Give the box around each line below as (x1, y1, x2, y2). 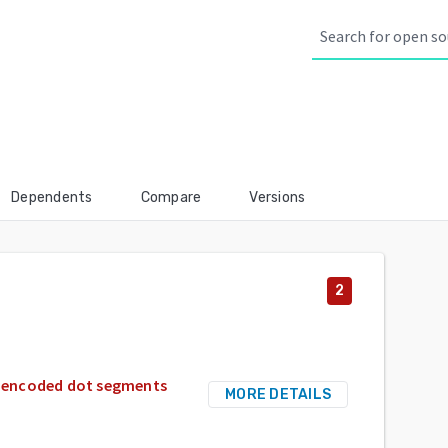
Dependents (11, 189, 93, 206)
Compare (140, 189, 202, 206)
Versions (249, 189, 306, 206)
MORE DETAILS (225, 386, 331, 404)
